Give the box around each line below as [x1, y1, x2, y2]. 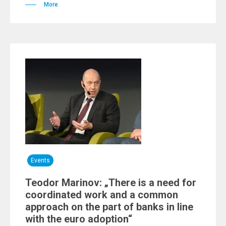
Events [31, 157, 50, 164]
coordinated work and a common [25, 189, 178, 201]
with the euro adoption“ [25, 213, 132, 225]
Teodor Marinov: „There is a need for [25, 177, 196, 189]
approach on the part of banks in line [25, 201, 193, 213]
